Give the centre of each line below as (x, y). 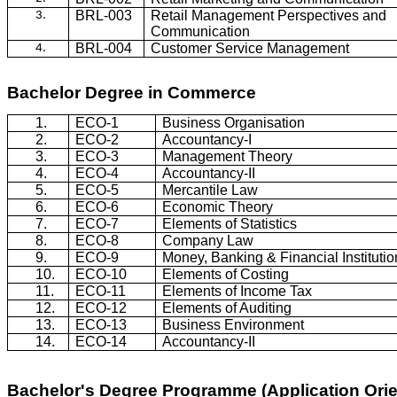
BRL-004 (104, 48)
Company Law (208, 240)
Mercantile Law (210, 190)
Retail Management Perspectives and (269, 15)
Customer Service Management (250, 48)
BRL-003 (104, 15)
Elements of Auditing (227, 307)
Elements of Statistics (230, 223)
